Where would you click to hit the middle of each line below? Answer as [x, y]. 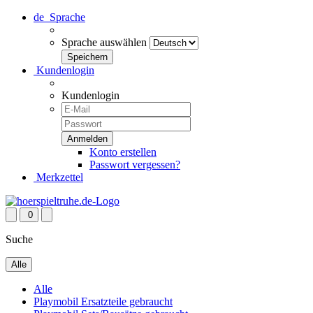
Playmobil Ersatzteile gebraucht [103, 301]
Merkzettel [58, 177]
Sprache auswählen [104, 42]
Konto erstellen [123, 152]
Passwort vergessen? [135, 165]
